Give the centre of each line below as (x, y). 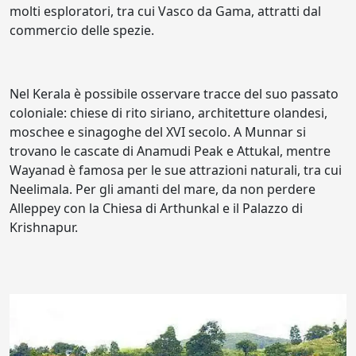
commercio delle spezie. (82, 30)
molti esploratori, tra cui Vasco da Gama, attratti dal (165, 11)
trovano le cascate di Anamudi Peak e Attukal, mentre (170, 151)
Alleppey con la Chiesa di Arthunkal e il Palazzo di (156, 208)
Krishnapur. (44, 227)
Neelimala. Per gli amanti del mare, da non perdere (163, 189)
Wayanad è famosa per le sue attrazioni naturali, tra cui (176, 170)
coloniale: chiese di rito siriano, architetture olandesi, (168, 113)
